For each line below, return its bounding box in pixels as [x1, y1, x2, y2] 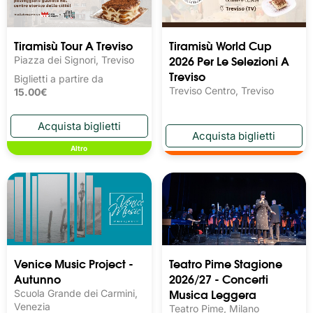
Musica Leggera [168, 284, 256, 303]
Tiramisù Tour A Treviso [14, 36, 133, 54]
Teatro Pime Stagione [168, 254, 282, 272]
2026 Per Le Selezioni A [168, 52, 289, 70]
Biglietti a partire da [14, 73, 109, 85]
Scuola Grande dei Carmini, [14, 286, 138, 299]
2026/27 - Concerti [168, 269, 268, 287]
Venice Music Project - [14, 254, 133, 272]
